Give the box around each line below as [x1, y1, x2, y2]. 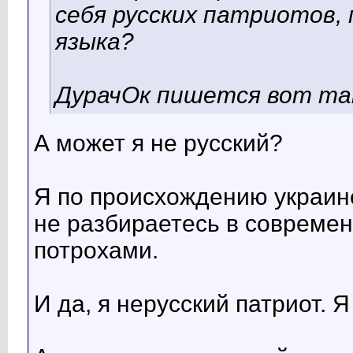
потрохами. [34, 237, 158, 264]
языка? [55, 28, 134, 55]
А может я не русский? [34, 130, 283, 157]
